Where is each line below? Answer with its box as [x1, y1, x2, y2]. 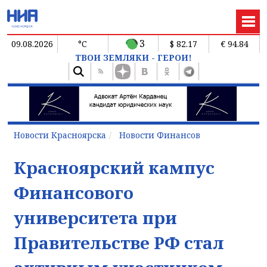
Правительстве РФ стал [14, 231, 224, 254]
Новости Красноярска [14, 129, 106, 141]
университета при [14, 206, 177, 229]
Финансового [14, 181, 133, 204]
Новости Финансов [119, 129, 200, 141]
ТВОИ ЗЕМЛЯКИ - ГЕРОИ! [75, 51, 192, 63]
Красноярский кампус [14, 156, 215, 179]
